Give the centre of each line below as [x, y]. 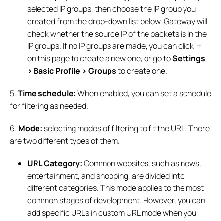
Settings [189, 58]
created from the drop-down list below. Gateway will [117, 21]
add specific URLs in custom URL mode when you [112, 213]
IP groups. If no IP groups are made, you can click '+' [115, 46]
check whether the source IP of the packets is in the [117, 34]
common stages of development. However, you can [116, 201]
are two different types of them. [65, 141]
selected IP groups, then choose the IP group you [112, 9]
